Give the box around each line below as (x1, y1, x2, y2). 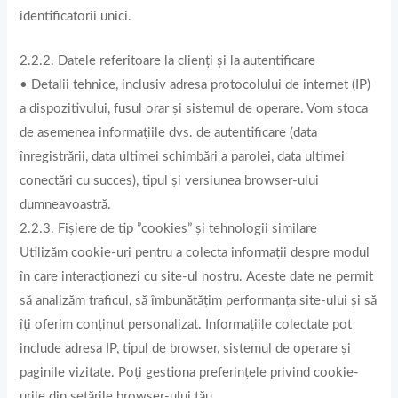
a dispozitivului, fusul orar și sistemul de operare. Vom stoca (20, 102, 369, 116)
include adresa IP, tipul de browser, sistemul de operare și (20, 342, 352, 356)
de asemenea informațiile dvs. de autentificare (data (20, 126, 318, 140)
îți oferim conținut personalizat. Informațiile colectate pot (20, 318, 353, 332)
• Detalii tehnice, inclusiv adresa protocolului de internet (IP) (20, 78, 371, 92)
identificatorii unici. (20, 9, 132, 23)
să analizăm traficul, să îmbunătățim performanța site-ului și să (20, 294, 378, 308)
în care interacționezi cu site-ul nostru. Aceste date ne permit (20, 270, 374, 284)
